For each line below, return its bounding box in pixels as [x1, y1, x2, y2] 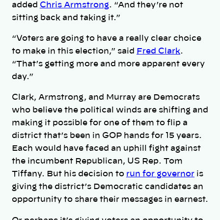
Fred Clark [137, 47, 180, 55]
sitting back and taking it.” [12, 13, 120, 22]
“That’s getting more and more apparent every [12, 60, 205, 68]
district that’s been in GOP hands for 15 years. [12, 132, 202, 140]
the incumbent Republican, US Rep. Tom [12, 157, 183, 165]
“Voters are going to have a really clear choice [12, 34, 201, 43]
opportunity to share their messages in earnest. [12, 195, 208, 204]
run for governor [126, 170, 194, 178]
